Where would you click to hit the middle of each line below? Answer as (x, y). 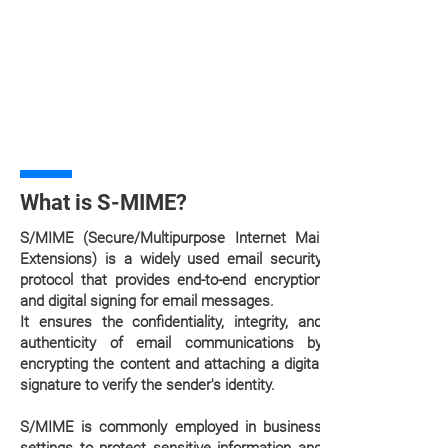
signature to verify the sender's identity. (147, 385)
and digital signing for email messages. (147, 301)
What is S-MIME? (103, 202)
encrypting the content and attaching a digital (171, 364)
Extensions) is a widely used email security (171, 259)
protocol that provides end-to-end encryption (171, 280)
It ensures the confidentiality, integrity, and (171, 322)
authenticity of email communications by (171, 343)
